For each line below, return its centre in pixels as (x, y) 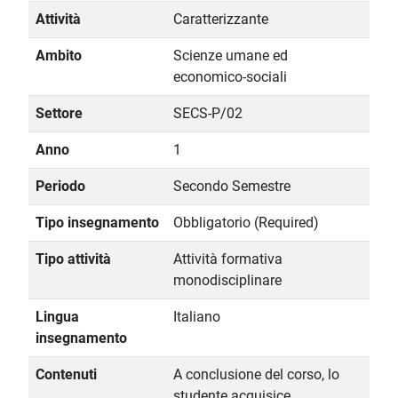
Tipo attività (73, 259)
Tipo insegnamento (97, 223)
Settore (59, 114)
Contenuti (66, 375)
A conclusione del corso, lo (256, 375)
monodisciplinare (227, 281)
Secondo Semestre (232, 187)
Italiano (197, 317)
